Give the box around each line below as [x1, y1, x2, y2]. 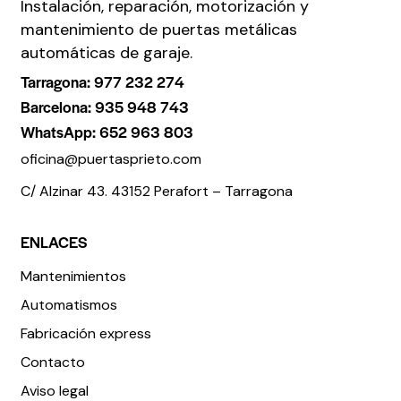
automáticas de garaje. [21, 42, 193, 64]
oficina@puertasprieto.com [21, 149, 202, 169]
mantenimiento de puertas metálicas [21, 19, 298, 41]
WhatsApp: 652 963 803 [21, 120, 194, 142]
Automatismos [21, 294, 118, 314]
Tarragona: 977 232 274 [21, 71, 185, 93]
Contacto [21, 352, 86, 371]
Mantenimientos [21, 266, 127, 286]
